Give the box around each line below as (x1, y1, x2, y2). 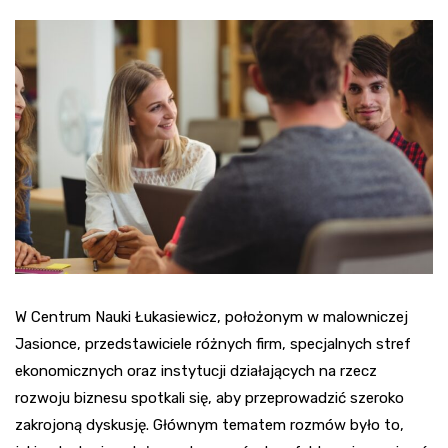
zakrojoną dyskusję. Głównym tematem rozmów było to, (15, 415, 404, 434)
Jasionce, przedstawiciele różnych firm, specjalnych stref (15, 334, 411, 353)
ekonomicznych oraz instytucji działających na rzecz (15, 361, 377, 380)
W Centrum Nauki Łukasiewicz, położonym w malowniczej (15, 307, 408, 326)
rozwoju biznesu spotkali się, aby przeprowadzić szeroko (15, 388, 404, 407)
